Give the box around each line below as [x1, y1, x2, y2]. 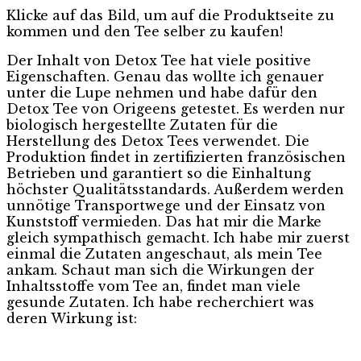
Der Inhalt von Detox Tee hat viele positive [6, 52, 311, 69]
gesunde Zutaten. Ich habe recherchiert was [6, 294, 314, 311]
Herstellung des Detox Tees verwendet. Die [6, 133, 309, 150]
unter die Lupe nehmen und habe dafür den [6, 85, 317, 102]
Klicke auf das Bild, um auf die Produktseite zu [6, 7, 334, 24]
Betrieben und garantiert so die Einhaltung [6, 165, 311, 182]
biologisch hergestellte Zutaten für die [6, 117, 278, 134]
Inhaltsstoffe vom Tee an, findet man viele [6, 278, 301, 295]
